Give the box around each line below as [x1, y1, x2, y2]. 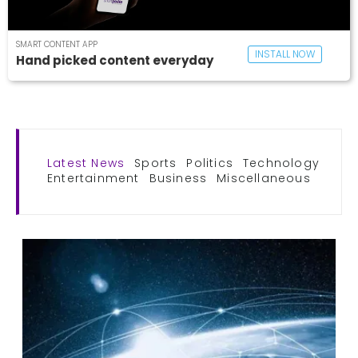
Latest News [47, 154, 125, 171]
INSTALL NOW [254, 46, 315, 61]
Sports [134, 154, 177, 171]
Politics [186, 154, 234, 171]
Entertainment [47, 169, 140, 186]
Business [149, 169, 208, 186]
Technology [243, 154, 320, 171]
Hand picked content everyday [16, 51, 213, 69]
